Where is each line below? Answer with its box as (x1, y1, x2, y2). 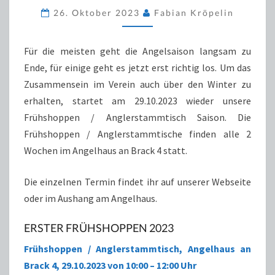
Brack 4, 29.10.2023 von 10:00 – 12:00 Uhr (24, 259, 196, 271)
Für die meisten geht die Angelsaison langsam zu (24, 45, 251, 57)
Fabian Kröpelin (154, 7, 234, 18)
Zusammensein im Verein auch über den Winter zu (24, 78, 251, 90)
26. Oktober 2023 (53, 7, 143, 18)
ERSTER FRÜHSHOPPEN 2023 (24, 221, 174, 234)
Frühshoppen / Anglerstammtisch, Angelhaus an (24, 242, 251, 255)
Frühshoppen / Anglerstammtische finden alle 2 (24, 128, 251, 140)
